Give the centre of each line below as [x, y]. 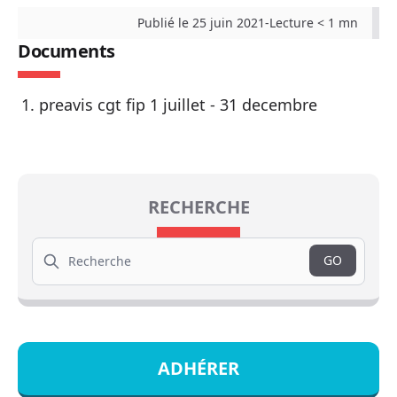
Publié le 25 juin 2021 [201, 23]
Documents [66, 51]
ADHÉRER [198, 368]
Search [51, 245]
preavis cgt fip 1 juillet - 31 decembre [178, 105]
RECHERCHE [198, 207]
